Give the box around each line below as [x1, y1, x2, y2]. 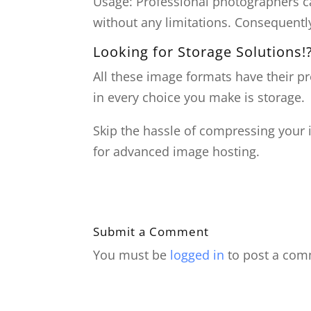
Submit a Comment [93, 223, 210, 239]
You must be [93, 246, 171, 263]
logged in [170, 246, 225, 263]
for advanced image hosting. [93, 142, 260, 160]
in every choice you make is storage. [93, 88, 305, 106]
